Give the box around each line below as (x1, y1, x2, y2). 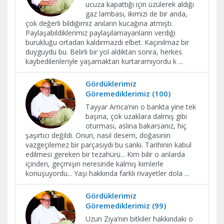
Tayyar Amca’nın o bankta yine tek (85, 102, 196, 111)
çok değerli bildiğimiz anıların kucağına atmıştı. (25, 18, 173, 28)
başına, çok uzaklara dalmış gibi (85, 111, 187, 121)
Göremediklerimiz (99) (85, 200, 166, 210)
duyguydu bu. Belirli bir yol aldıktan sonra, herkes (25, 47, 182, 56)
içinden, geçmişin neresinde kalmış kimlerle (25, 159, 163, 168)
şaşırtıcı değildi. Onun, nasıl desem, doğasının (25, 130, 170, 140)
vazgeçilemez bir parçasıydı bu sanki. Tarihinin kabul (25, 140, 191, 149)
